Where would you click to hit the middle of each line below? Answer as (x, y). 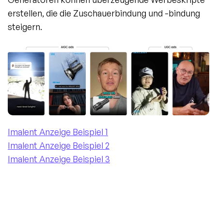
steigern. (25, 27)
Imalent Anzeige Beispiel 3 (59, 159)
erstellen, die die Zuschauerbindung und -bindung (104, 13)
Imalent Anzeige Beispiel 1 (58, 132)
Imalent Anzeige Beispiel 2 (59, 145)
